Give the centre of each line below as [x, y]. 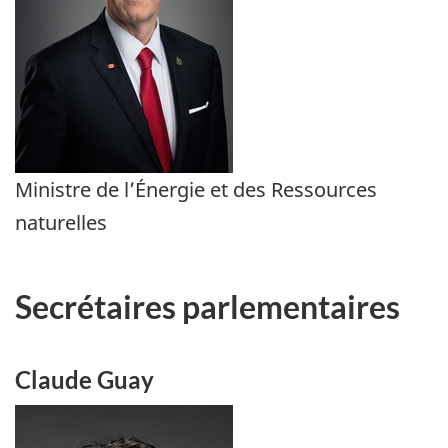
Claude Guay [84, 380]
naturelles [61, 223]
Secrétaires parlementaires [207, 306]
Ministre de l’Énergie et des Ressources [196, 190]
